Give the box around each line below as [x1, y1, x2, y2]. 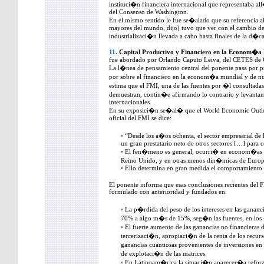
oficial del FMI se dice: [109, 114, 171, 121]
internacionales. [109, 98, 151, 105]
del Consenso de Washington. [109, 8, 189, 15]
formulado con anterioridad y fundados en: [109, 188, 227, 195]
